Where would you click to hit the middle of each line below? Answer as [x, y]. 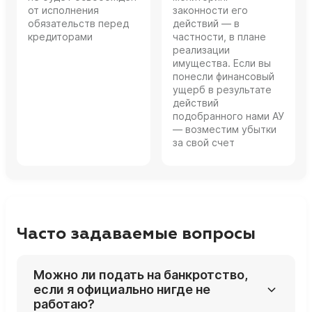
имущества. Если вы [222, 63]
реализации [201, 50]
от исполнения [63, 10]
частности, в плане [219, 37]
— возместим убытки [225, 130]
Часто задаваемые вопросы [136, 234]
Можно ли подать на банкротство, [141, 275]
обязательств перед [78, 24]
